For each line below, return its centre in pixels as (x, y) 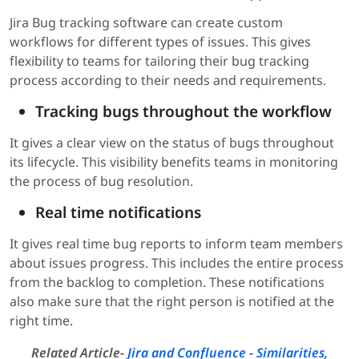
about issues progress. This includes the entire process (177, 262)
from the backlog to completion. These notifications (167, 282)
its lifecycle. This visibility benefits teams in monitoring (174, 161)
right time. (41, 320)
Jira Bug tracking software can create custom (146, 22)
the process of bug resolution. (101, 181)
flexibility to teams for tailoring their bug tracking (159, 61)
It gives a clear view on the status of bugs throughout (172, 142)
